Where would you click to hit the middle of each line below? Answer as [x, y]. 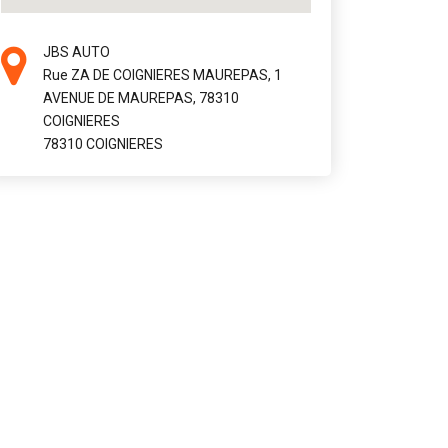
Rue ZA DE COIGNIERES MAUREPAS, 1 [162, 75]
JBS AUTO [76, 52]
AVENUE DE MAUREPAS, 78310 [140, 98]
